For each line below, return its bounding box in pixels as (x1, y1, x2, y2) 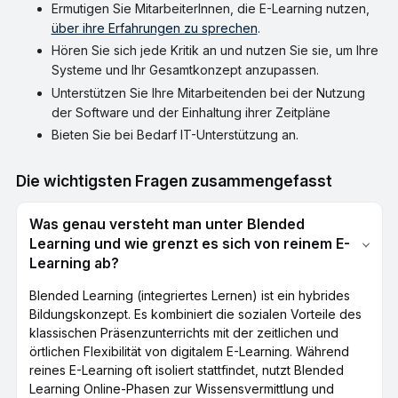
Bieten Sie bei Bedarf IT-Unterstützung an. (51, 127, 298, 143)
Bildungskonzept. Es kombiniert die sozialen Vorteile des (28, 306, 362, 322)
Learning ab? (28, 255, 119, 273)
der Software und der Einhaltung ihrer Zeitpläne (51, 104, 330, 120)
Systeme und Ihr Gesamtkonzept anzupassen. (51, 62, 319, 78)
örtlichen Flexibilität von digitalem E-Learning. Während (28, 344, 349, 360)
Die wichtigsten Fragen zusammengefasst (15, 171, 332, 191)
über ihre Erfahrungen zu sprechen (51, 20, 258, 36)
